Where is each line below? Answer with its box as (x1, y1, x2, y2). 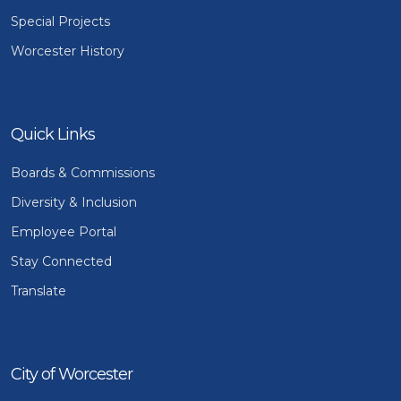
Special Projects (11, 13, 110, 30)
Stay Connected (11, 252, 112, 269)
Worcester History (11, 42, 124, 59)
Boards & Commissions (11, 164, 155, 181)
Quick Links (11, 124, 95, 144)
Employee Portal (11, 223, 116, 240)
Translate (11, 282, 66, 299)
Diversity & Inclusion (11, 193, 137, 210)
